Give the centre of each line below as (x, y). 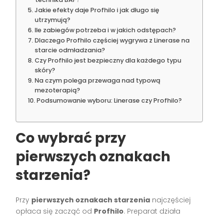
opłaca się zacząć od (55, 211)
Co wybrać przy (71, 138)
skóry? (45, 70)
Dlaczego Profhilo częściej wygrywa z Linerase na (112, 41)
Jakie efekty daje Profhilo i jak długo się (97, 10)
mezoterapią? (57, 90)
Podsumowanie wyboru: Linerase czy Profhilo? (109, 101)
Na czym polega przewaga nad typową (97, 81)
